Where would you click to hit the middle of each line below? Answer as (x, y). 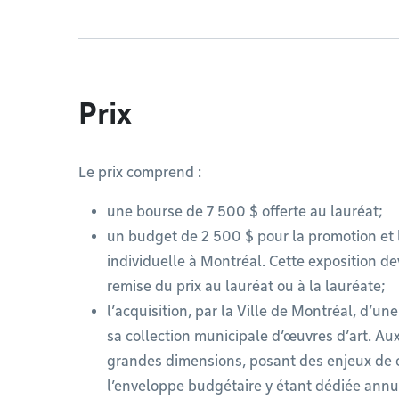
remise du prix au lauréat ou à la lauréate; (246, 286)
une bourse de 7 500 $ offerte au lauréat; (244, 212)
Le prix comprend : (140, 172)
